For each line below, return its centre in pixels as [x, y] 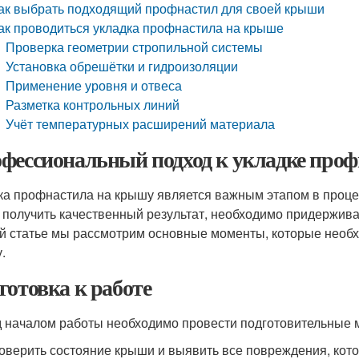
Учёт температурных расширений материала [141, 124]
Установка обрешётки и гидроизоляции [122, 66]
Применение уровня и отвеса [94, 85]
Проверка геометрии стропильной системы [135, 47]
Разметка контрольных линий [93, 105]
